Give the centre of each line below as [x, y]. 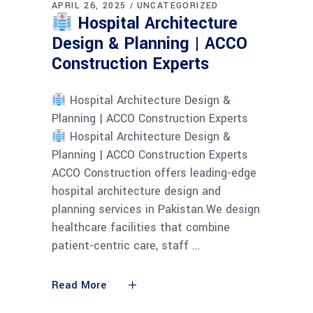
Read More [79, 286]
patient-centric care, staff [122, 246]
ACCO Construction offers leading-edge [154, 173]
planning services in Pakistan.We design [156, 210]
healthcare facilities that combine [141, 228]
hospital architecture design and [136, 191]
